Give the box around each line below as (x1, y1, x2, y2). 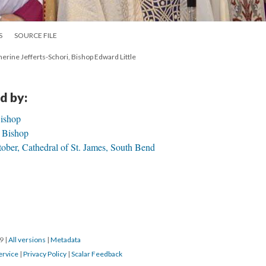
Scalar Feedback (71, 249, 122, 258)
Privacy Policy (23, 249, 66, 258)
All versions (8, 235, 46, 244)
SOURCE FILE (14, 31, 57, 40)
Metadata (50, 235, 81, 244)
